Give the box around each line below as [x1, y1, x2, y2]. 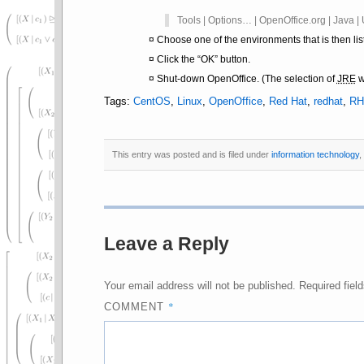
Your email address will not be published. [103, 279, 296, 292]
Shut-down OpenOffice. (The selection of [156, 72, 337, 84]
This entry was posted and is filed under [111, 149, 271, 159]
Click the [156, 53, 197, 65]
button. [217, 53, 250, 65]
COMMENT [103, 301, 168, 314]
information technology [271, 149, 359, 159]
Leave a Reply [103, 233, 229, 255]
